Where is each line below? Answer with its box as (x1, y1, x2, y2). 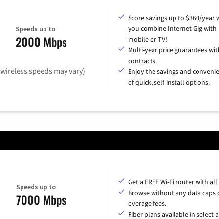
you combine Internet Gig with (128, 23, 217, 33)
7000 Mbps (16, 191, 66, 209)
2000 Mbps (16, 33, 67, 51)
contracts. (128, 56, 157, 65)
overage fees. (128, 198, 166, 208)
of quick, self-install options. (128, 77, 210, 87)
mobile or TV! (128, 34, 167, 44)
